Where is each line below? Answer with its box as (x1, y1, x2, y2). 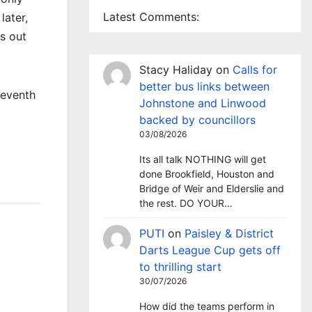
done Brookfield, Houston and (139, 168, 274, 180)
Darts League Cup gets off (139, 243, 281, 257)
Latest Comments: (103, 10, 199, 24)
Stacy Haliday (139, 63, 212, 77)
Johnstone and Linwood (139, 96, 266, 110)
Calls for (233, 63, 277, 77)
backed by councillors (139, 113, 256, 127)
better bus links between (139, 79, 270, 93)
